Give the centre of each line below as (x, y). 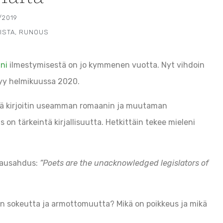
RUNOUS (34, 32)
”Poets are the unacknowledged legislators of (123, 163)
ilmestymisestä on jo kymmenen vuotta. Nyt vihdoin (106, 65)
